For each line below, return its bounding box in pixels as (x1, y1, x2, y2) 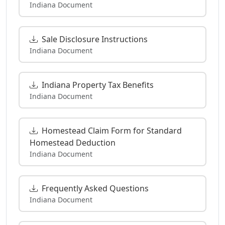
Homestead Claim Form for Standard (42, 125, 182, 136)
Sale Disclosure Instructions (42, 33, 148, 45)
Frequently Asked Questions (42, 182, 149, 194)
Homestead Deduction (30, 137, 116, 148)
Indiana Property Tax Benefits (42, 79, 154, 90)
